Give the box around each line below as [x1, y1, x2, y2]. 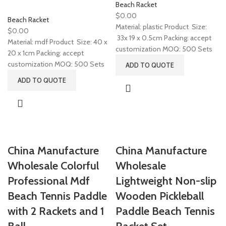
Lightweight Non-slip [116, 174, 216, 188]
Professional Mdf [8, 174, 90, 188]
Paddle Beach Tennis [116, 204, 215, 218]
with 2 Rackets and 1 [8, 204, 104, 218]
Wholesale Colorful [8, 159, 99, 173]
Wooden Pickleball [116, 189, 204, 203]
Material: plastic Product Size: [116, 22, 207, 31]
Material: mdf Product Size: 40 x [8, 37, 107, 46]
